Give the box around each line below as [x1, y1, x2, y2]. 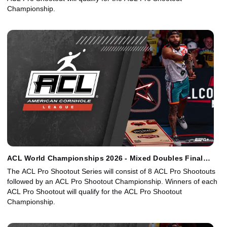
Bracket [7, 162, 34, 171]
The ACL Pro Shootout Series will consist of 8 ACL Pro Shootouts [7, 167, 215, 176]
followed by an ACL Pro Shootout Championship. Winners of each [7, 177, 217, 186]
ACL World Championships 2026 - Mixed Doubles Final [7, 154, 203, 163]
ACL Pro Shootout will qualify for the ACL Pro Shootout [7, 187, 182, 196]
